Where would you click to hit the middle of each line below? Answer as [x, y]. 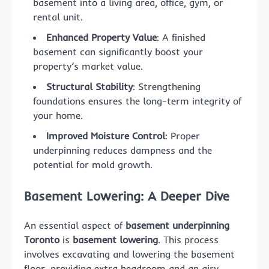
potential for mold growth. [93, 164]
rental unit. [58, 17]
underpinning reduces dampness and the [122, 150]
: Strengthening [167, 86]
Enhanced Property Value [101, 37]
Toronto [42, 240]
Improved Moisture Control [106, 135]
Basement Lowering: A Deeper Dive [127, 196]
